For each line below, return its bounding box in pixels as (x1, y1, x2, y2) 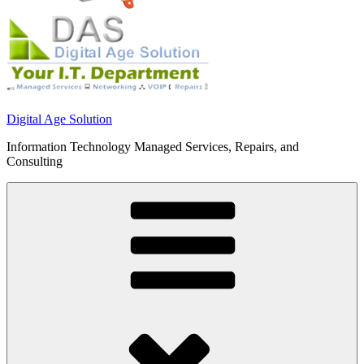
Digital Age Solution (6, 112, 112, 126)
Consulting (6, 154, 63, 168)
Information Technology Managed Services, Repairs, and (6, 140, 299, 154)
